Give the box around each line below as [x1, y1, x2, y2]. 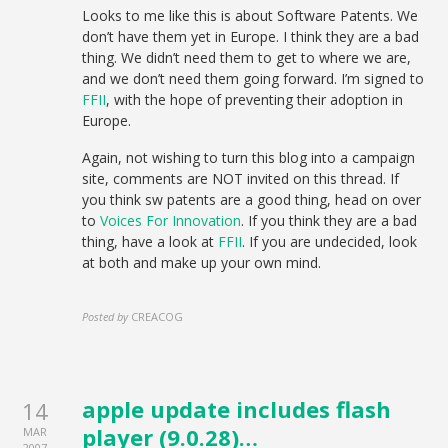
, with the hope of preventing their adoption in [106, 90, 404, 109]
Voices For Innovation [100, 211, 242, 230]
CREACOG [131, 309, 184, 324]
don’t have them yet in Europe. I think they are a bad [82, 27, 420, 46]
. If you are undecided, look [242, 232, 418, 251]
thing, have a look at [82, 232, 219, 251]
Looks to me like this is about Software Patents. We [82, 6, 419, 25]
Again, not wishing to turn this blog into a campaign [82, 148, 416, 167]
